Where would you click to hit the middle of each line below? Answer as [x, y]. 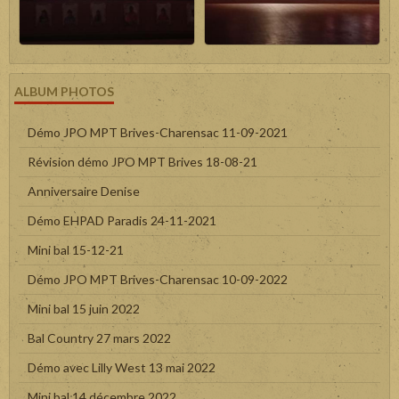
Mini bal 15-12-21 [76, 250]
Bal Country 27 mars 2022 [99, 338]
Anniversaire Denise [84, 191]
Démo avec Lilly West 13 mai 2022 [122, 368]
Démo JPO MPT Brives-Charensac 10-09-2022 [158, 280]
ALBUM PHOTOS [64, 92]
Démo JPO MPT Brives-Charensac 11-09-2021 [158, 133]
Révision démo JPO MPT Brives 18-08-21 [142, 162]
